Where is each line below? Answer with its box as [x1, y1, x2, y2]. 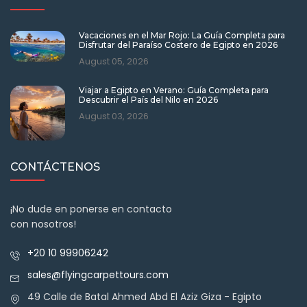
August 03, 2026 [79, 110, 149, 123]
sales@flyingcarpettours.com [27, 268, 169, 282]
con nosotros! [10, 217, 76, 232]
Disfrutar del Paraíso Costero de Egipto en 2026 [79, 40, 278, 51]
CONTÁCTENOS [10, 160, 100, 174]
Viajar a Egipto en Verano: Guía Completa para [79, 85, 269, 96]
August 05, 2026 [79, 55, 149, 69]
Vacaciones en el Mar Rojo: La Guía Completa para [79, 30, 285, 41]
